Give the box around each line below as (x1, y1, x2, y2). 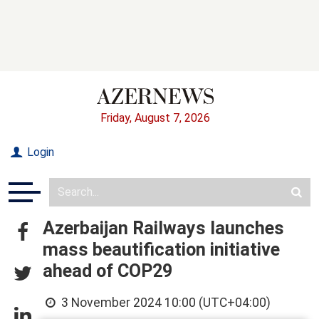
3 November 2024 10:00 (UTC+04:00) (58, 295, 271, 310)
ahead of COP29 (43, 260, 172, 281)
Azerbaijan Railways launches (43, 217, 284, 239)
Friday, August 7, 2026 (100, 110, 210, 125)
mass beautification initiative (43, 239, 280, 260)
